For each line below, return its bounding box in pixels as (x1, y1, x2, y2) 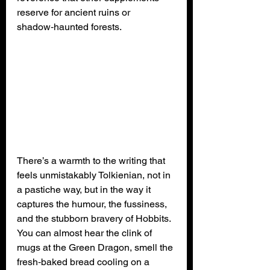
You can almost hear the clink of (17, 227, 154, 239)
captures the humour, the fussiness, (17, 198, 169, 210)
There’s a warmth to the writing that (17, 154, 168, 166)
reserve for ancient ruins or (17, 6, 133, 18)
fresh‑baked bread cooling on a (17, 256, 152, 268)
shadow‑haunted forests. (17, 20, 122, 33)
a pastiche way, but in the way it (17, 183, 153, 195)
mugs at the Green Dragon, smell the (17, 241, 175, 253)
